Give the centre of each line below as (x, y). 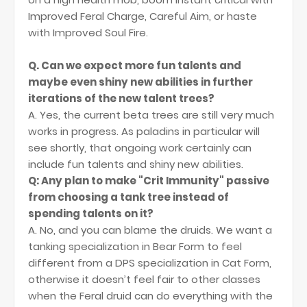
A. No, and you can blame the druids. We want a (150, 230)
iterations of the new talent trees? (121, 98)
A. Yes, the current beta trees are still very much (151, 115)
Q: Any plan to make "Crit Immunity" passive (149, 181)
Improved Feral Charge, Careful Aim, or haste (143, 16)
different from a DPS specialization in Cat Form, (150, 263)
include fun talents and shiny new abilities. (136, 164)
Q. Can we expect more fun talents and (135, 65)
